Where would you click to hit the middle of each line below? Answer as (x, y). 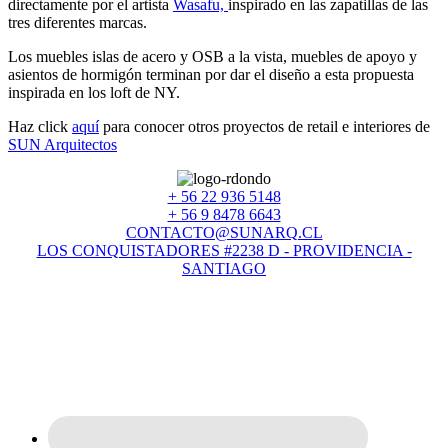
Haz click (40, 126)
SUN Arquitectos (62, 144)
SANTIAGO (224, 268)
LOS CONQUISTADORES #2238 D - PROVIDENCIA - (224, 250)
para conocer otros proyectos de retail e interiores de (264, 126)
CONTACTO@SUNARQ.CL (224, 232)
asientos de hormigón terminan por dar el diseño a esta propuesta (211, 74)
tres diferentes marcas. (77, 22)
